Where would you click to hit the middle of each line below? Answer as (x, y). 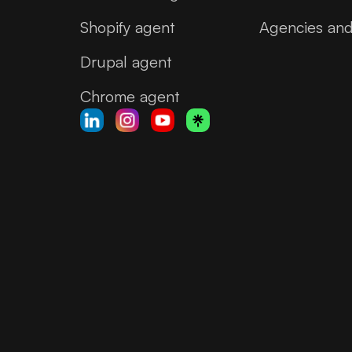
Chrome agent (130, 96)
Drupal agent (126, 61)
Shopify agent (127, 27)
